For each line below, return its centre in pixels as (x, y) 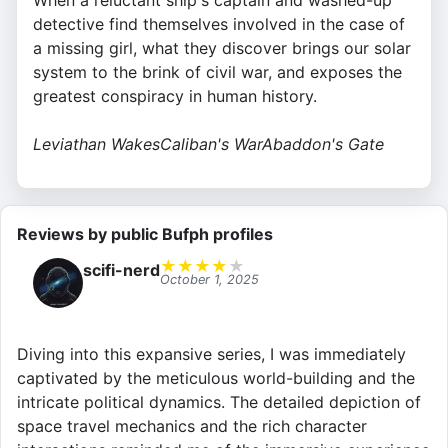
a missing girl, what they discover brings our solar (222, 48)
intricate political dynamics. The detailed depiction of (219, 402)
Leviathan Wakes (96, 144)
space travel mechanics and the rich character (192, 426)
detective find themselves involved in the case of (219, 24)
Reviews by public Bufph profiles (145, 234)
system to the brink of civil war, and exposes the (217, 72)
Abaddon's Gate (323, 144)
